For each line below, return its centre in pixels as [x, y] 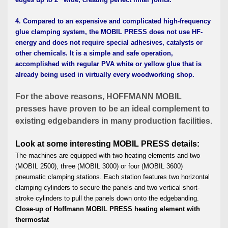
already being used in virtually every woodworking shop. [105, 74]
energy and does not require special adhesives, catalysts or [109, 42]
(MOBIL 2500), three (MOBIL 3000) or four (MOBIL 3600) [99, 166]
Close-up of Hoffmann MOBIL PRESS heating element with [108, 209]
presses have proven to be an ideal [84, 108]
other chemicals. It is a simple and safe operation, [94, 53]
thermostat [32, 219]
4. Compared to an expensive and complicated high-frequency [113, 21]
